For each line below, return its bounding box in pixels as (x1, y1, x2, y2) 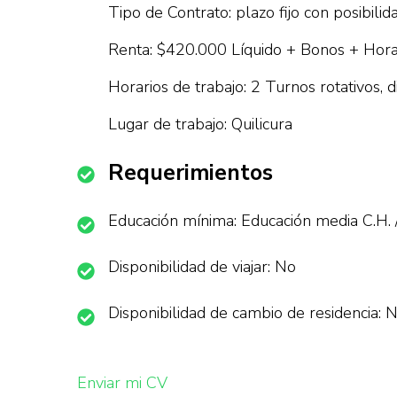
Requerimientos (108, 158, 273, 188)
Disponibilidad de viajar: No (108, 256, 296, 277)
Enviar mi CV (77, 372, 167, 393)
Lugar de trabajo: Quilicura (108, 113, 292, 135)
